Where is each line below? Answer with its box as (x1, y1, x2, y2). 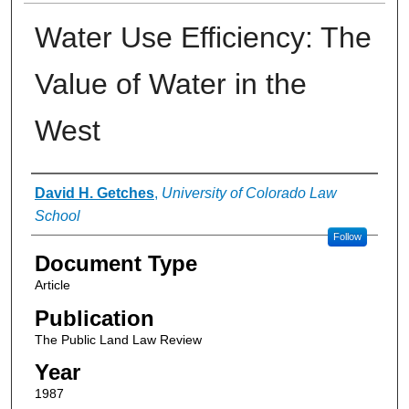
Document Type (34, 251, 197, 277)
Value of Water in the (34, 68, 307, 101)
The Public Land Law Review (34, 331, 202, 347)
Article (34, 278, 70, 293)
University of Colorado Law (161, 185, 337, 202)
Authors (30, 179, 106, 204)
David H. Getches (34, 185, 154, 202)
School (34, 208, 80, 225)
